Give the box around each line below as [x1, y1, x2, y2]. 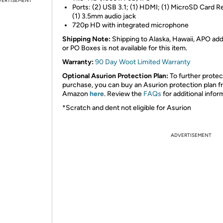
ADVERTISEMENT [171, 131, 212, 138]
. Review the [104, 89, 143, 98]
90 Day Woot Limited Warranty [95, 57, 191, 66]
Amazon [62, 89, 90, 98]
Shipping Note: [62, 34, 112, 43]
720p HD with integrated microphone [72, 20, 189, 29]
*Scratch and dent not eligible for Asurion [62, 103, 191, 112]
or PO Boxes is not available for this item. [62, 43, 187, 52]
